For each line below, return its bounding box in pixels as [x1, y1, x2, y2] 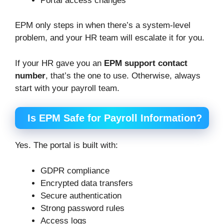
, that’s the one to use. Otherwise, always [45, 70, 200, 80]
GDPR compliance [40, 165, 109, 175]
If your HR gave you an [15, 58, 104, 68]
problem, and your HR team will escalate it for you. [15, 33, 204, 43]
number [15, 70, 45, 80]
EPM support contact [104, 58, 187, 68]
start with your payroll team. [15, 83, 119, 93]
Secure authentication [40, 190, 121, 200]
